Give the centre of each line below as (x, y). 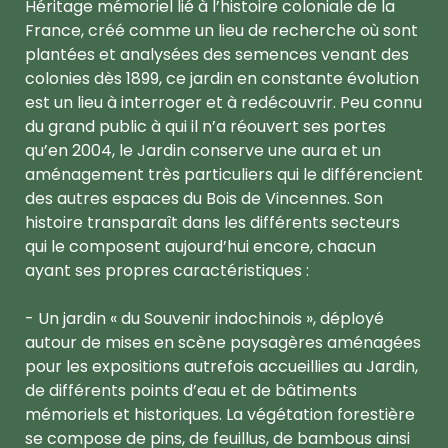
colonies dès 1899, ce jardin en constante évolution (222, 78)
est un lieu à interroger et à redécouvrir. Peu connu (223, 102)
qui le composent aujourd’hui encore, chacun (200, 246)
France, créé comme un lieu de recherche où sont (221, 30)
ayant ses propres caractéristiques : (167, 270)
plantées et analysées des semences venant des (217, 54)
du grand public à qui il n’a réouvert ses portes (205, 126)
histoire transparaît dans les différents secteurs (212, 222)
